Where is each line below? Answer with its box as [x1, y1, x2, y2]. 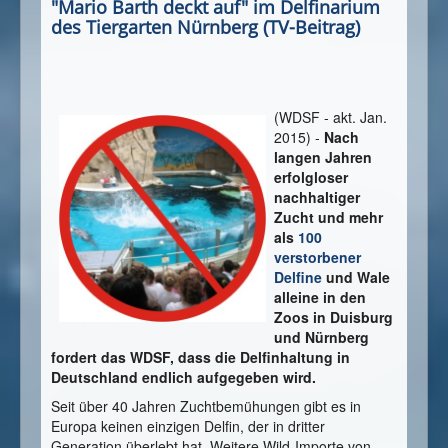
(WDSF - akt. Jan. [274, 107, 387, 128]
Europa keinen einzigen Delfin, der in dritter [51, 416, 325, 437]
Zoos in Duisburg [274, 307, 393, 328]
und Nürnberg [274, 327, 369, 348]
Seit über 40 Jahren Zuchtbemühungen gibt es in [51, 396, 361, 417]
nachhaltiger [274, 187, 360, 208]
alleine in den [274, 287, 366, 308]
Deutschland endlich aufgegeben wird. [51, 367, 316, 388]
